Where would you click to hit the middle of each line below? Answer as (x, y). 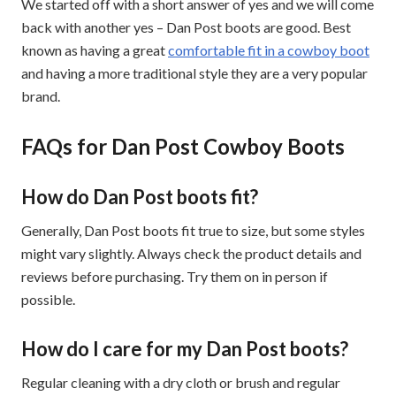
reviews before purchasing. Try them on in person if (175, 277)
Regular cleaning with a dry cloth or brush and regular (181, 383)
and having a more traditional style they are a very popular (194, 73)
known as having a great (95, 50)
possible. (48, 300)
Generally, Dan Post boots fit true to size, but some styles (193, 231)
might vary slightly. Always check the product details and (191, 254)
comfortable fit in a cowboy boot (269, 50)
